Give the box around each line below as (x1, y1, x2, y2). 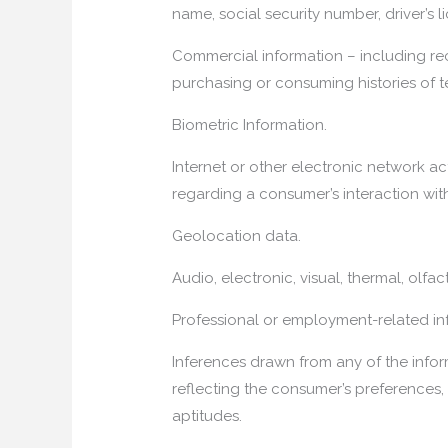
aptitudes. (172, 406, 243, 425)
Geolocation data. (172, 226, 302, 245)
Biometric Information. (172, 115, 328, 134)
